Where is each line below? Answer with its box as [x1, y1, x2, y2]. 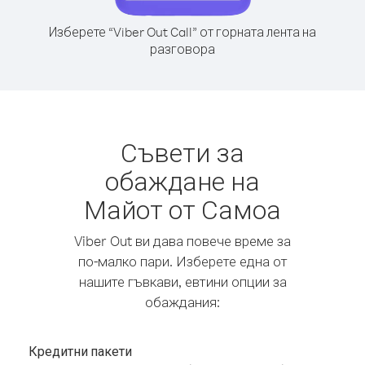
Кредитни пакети [29, 343, 132, 359]
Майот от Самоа [84, 192, 281, 226]
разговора [150, 41, 215, 57]
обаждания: [145, 293, 220, 310]
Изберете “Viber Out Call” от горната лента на [49, 24, 316, 40]
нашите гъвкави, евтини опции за [78, 273, 287, 290]
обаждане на [105, 164, 260, 197]
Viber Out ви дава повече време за [74, 232, 291, 249]
